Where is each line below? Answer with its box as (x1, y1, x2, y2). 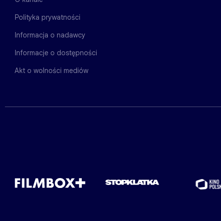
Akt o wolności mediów (15, 66, 88, 75)
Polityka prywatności (15, 12, 80, 22)
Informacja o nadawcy (15, 30, 85, 39)
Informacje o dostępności (15, 48, 97, 57)
